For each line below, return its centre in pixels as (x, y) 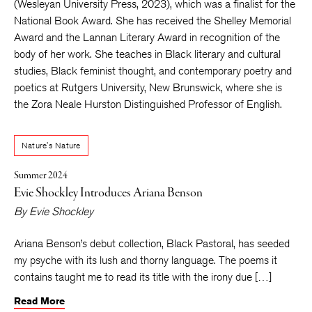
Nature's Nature (51, 145)
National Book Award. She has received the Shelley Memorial (153, 21)
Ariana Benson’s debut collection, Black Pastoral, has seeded (152, 243)
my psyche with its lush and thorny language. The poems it (146, 260)
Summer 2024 (41, 175)
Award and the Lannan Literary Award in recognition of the (147, 37)
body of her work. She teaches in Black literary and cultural (147, 54)
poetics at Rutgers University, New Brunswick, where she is (148, 87)
